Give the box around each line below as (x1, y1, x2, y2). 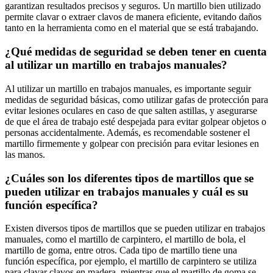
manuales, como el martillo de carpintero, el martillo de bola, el (5, 234, 246, 245)
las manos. (5, 149, 45, 160)
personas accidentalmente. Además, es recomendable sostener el (5, 127, 250, 138)
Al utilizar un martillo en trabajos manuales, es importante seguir (5, 83, 251, 94)
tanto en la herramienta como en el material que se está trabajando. (5, 23, 258, 34)
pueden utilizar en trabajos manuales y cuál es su (5, 185, 249, 198)
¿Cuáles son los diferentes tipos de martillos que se (5, 171, 253, 185)
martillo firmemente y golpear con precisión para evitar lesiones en (5, 138, 259, 149)
